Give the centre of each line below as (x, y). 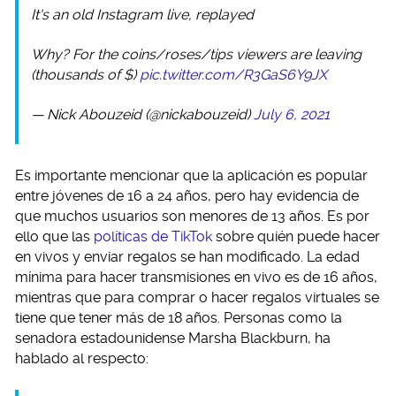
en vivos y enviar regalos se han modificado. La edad (187, 257)
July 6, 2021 (292, 115)
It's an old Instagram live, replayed (142, 15)
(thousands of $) (85, 75)
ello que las (54, 237)
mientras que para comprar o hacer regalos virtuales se (197, 298)
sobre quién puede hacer (296, 237)
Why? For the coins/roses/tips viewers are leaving (196, 55)
